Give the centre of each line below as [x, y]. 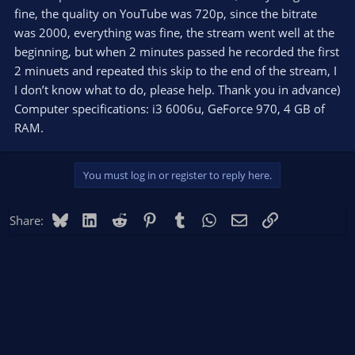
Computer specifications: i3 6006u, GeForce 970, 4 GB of [170, 108]
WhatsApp [245, 218]
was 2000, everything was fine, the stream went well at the [174, 32]
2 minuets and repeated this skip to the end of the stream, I [176, 70]
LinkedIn [120, 218]
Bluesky [88, 218]
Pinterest [181, 218]
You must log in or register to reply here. [177, 175]
